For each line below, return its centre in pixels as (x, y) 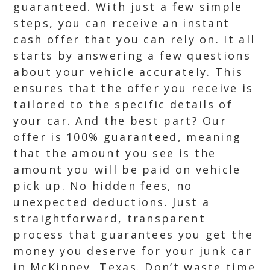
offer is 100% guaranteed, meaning (127, 137)
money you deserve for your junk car (133, 251)
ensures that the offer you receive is (133, 88)
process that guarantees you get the (133, 234)
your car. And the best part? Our (120, 121)
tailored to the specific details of (123, 104)
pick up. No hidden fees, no (103, 186)
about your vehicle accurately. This (128, 72)
